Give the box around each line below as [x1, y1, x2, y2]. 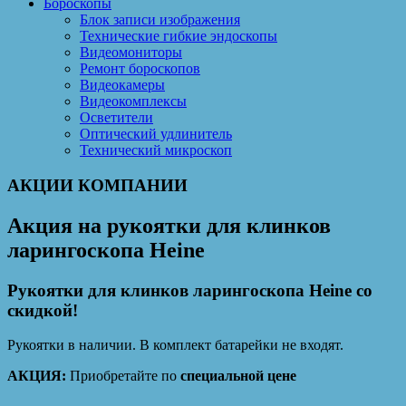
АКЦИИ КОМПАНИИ [7, 175, 188, 195]
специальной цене [180, 368, 296, 384]
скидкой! [7, 300, 78, 320]
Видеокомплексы [80, 93, 187, 110]
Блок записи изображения [80, 12, 240, 28]
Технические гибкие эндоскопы [80, 28, 277, 44]
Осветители [80, 110, 153, 126]
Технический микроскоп [80, 142, 232, 159]
